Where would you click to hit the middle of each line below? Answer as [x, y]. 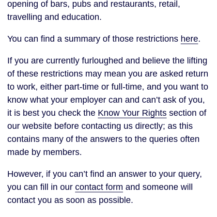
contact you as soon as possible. [70, 200]
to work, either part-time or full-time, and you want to [108, 87]
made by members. [45, 152]
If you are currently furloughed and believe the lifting [107, 61]
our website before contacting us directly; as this [100, 126]
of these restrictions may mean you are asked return [108, 74]
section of [186, 113]
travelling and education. [54, 17]
